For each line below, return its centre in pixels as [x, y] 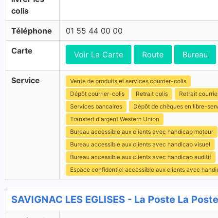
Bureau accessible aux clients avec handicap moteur [142, 132]
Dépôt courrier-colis [97, 94]
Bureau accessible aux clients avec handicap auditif [141, 157]
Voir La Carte [99, 54]
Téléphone [32, 31]
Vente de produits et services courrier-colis [128, 81]
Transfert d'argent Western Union [115, 119]
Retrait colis [152, 94]
